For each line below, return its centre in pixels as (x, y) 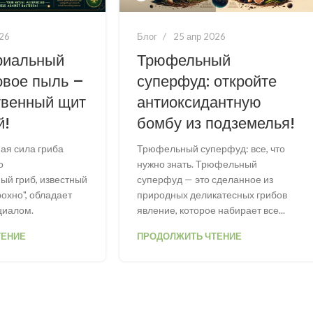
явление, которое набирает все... (211, 210)
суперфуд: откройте (207, 82)
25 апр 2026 (200, 37)
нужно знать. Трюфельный (197, 164)
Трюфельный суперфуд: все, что (211, 149)
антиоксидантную (199, 103)
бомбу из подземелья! (216, 124)
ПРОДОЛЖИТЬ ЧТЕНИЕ (190, 236)
